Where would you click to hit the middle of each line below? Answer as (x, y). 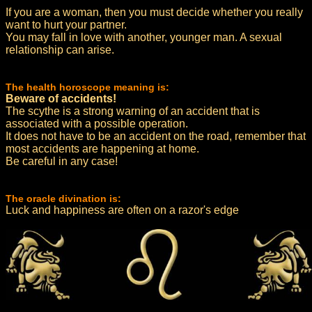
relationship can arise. (60, 50)
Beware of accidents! (61, 99)
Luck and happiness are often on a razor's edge (122, 210)
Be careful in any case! (62, 161)
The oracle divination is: (63, 198)
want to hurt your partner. (66, 25)
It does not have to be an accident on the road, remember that (156, 136)
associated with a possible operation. (97, 124)
